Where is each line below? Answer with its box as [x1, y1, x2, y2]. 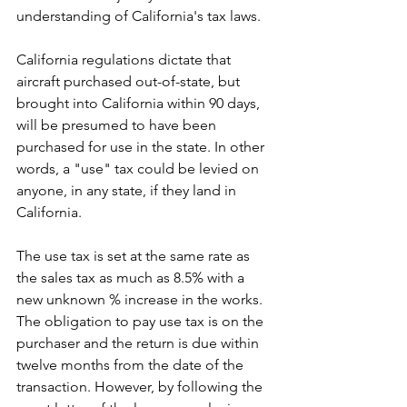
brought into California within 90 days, [16, 94, 263, 112]
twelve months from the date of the [16, 355, 247, 373]
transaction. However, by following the [16, 377, 266, 395]
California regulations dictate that [16, 50, 234, 68]
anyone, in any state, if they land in [16, 181, 240, 199]
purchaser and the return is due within [16, 333, 263, 352]
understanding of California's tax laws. [16, 6, 261, 25]
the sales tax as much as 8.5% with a [16, 268, 248, 286]
